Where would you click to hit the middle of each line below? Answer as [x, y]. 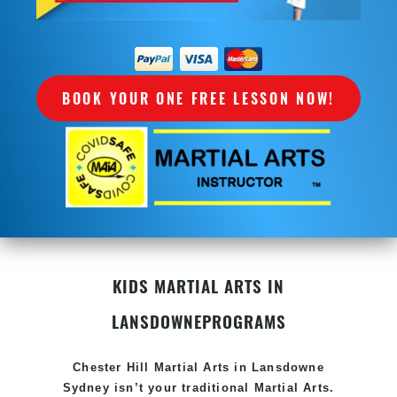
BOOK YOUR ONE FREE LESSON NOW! [198, 98]
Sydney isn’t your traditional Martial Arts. [198, 387]
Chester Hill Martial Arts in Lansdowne [198, 367]
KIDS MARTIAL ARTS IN [198, 285]
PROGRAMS [244, 321]
